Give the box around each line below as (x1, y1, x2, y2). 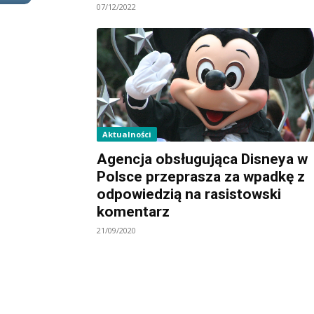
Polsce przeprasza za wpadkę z (97, 168, 305, 185)
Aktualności (102, 128, 151, 139)
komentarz (97, 203, 170, 220)
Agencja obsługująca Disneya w (97, 150, 308, 168)
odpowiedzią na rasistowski (97, 185, 281, 203)
